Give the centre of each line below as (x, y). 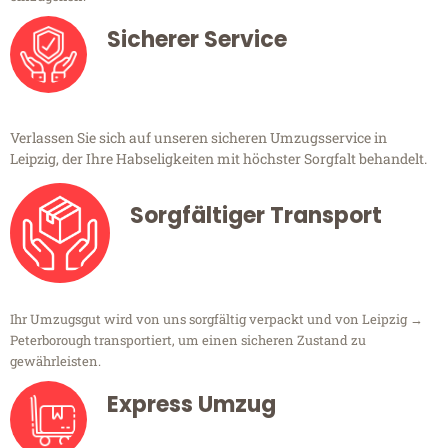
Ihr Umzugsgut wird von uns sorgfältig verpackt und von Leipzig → (216, 319)
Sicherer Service (197, 40)
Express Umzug (191, 405)
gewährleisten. (55, 361)
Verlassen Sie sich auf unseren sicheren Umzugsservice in (198, 138)
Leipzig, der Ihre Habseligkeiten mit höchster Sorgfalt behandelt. (218, 159)
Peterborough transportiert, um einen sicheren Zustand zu (188, 340)
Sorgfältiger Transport (256, 216)
